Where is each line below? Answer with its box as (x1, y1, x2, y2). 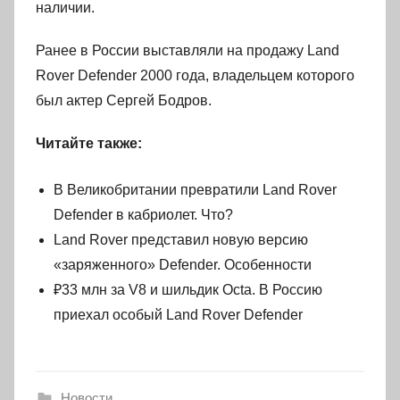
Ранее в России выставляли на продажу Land (36, 43, 339, 58)
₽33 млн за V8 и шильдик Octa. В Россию (54, 282, 322, 297)
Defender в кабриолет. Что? (54, 207, 233, 222)
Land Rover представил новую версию (54, 232, 308, 247)
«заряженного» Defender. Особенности (54, 257, 312, 272)
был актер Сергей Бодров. (36, 93, 212, 108)
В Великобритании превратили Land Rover (54, 182, 337, 197)
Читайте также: (36, 136, 142, 151)
